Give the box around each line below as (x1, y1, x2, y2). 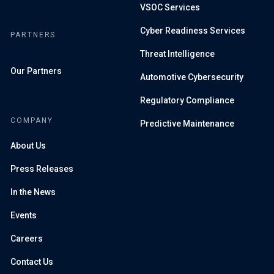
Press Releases (10, 163, 73, 174)
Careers (10, 233, 43, 243)
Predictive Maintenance (140, 118, 234, 128)
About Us (10, 140, 46, 150)
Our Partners (10, 65, 62, 76)
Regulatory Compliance (140, 95, 234, 105)
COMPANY (10, 116, 53, 125)
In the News (10, 187, 56, 197)
